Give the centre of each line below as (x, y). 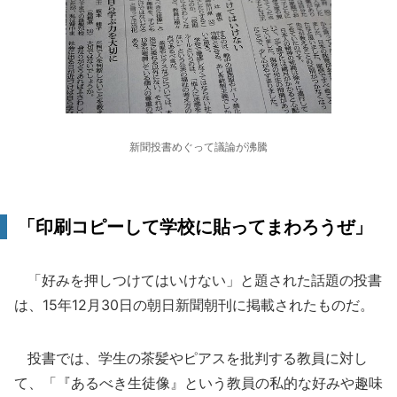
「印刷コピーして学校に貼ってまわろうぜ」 (195, 227)
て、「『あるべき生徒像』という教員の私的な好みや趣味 (198, 383)
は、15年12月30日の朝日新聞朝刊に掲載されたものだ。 (194, 305)
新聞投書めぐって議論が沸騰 (198, 147)
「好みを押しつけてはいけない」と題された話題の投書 (198, 280)
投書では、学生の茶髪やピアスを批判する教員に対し (191, 358)
